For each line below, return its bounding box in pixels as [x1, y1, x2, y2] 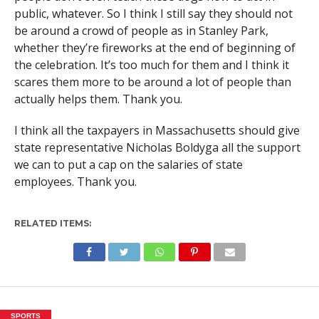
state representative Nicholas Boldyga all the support [14, 140, 300, 155]
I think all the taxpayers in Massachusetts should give [14, 122, 300, 138]
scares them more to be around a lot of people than [14, 74, 291, 90]
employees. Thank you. [14, 174, 137, 189]
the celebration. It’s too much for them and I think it [14, 57, 289, 73]
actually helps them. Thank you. [14, 91, 182, 107]
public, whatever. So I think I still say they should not [14, 6, 293, 21]
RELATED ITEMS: [14, 218, 91, 229]
